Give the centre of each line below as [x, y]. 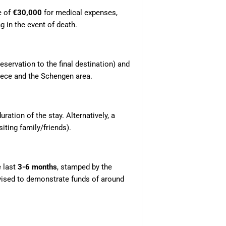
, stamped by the [84, 167]
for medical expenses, [80, 13]
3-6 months [37, 167]
